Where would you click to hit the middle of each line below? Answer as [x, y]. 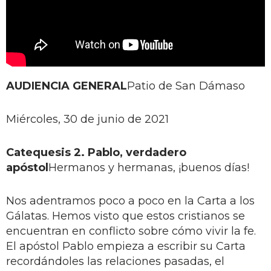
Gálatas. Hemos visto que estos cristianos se [126, 216]
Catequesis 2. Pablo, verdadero [96, 152]
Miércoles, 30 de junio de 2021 [87, 119]
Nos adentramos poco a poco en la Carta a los [130, 201]
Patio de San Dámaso [186, 86]
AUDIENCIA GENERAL [67, 86]
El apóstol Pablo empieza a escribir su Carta [126, 246]
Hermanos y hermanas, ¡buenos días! [149, 167]
